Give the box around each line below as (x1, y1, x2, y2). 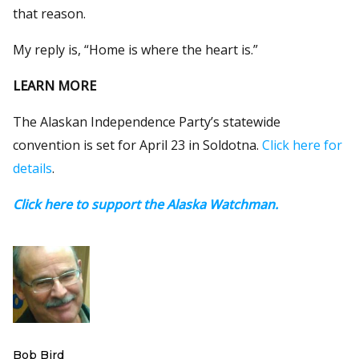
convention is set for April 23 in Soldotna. (13, 135, 262, 154)
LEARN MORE (13, 76, 96, 95)
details (13, 159, 52, 177)
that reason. (13, 4, 86, 22)
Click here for (262, 135, 342, 154)
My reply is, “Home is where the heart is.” (13, 40, 258, 58)
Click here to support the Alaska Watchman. (13, 195, 278, 213)
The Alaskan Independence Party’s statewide (13, 112, 280, 131)
